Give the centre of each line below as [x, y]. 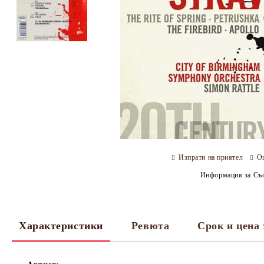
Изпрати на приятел [211, 157]
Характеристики [61, 226]
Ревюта [150, 226]
